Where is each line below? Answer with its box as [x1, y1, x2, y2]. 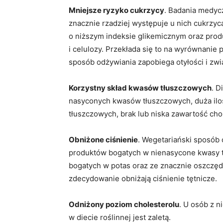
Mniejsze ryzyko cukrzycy [69, 5, 164, 15]
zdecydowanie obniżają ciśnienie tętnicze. [69, 174, 217, 183]
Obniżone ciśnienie [69, 135, 138, 144]
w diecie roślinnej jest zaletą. [69, 213, 171, 222]
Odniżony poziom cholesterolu [69, 200, 179, 209]
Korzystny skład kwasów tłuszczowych [69, 83, 212, 93]
